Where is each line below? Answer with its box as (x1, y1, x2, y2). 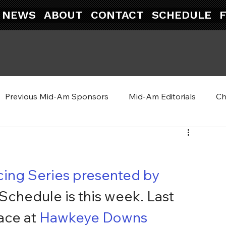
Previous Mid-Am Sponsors (5, 91, 108, 102)
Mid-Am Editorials (129, 91, 196, 102)
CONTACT (91, 8, 144, 21)
